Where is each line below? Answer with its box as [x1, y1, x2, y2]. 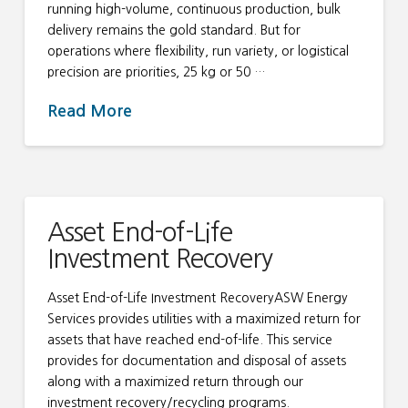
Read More [46, 102, 132, 119]
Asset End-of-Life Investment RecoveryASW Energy [46, 291, 348, 304]
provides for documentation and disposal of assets [46, 354, 346, 367]
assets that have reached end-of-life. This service [46, 333, 332, 346]
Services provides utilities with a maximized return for [46, 312, 361, 325]
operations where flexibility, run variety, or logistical [46, 45, 349, 58]
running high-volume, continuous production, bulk [46, 3, 341, 16]
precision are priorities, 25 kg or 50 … [46, 66, 266, 79]
